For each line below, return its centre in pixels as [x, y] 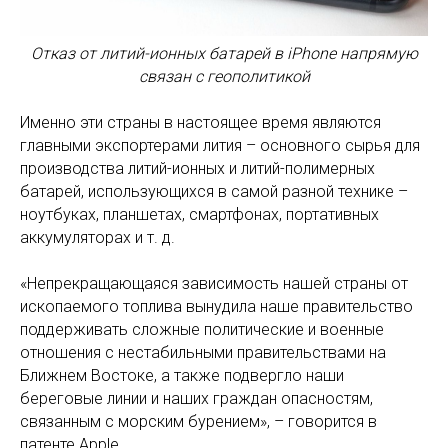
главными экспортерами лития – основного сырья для [220, 145]
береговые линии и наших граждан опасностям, [196, 398]
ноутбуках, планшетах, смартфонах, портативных [199, 214]
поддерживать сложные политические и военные [202, 329]
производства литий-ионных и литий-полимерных [197, 168]
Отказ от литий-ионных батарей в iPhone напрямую [224, 53]
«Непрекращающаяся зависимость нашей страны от [214, 283]
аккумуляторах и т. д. [97, 237]
